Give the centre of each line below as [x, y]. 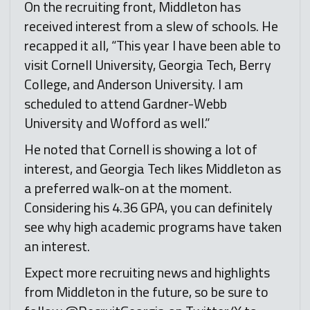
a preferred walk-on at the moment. [128, 188]
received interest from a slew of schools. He [151, 26]
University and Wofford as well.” [117, 123]
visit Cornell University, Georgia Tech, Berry [148, 65]
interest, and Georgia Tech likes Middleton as [153, 169]
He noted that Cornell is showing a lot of [141, 149]
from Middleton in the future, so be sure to [146, 292]
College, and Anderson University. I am [134, 84]
